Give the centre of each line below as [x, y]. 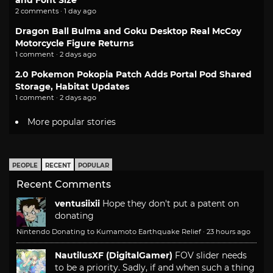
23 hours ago [229, 232]
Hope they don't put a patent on [171, 204]
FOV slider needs [211, 256]
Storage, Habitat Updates [72, 86]
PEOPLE [25, 166]
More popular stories [72, 122]
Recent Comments [64, 185]
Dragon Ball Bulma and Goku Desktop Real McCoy [128, 31]
